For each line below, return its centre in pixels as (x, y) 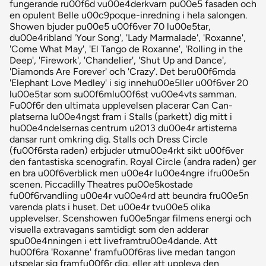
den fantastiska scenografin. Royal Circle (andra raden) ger (133, 162)
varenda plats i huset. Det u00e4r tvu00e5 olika (110, 207)
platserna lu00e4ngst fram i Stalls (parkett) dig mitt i (121, 117)
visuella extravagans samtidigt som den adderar (109, 230)
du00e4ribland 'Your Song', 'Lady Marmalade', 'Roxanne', (128, 38)
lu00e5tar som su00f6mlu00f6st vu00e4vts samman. (123, 94)
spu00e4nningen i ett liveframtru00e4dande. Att (113, 241)
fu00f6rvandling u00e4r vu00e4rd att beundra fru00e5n (129, 196)
